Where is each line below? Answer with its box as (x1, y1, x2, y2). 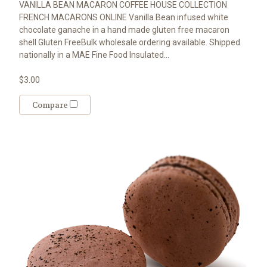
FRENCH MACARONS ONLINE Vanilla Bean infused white (18, 13, 228, 23)
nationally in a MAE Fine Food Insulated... (18, 50, 169, 60)
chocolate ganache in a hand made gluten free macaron (18, 25, 229, 35)
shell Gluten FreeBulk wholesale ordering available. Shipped (18, 38, 240, 48)
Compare (32, 100, 70, 111)
